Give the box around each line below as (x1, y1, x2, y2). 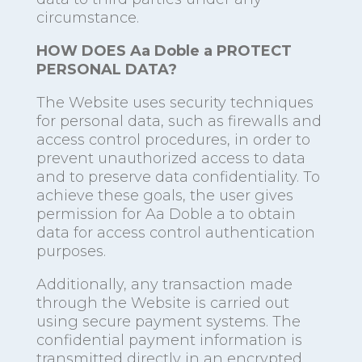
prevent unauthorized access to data (36, 149, 305, 168)
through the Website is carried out (36, 294, 289, 313)
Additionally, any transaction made (36, 276, 293, 294)
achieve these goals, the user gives (36, 187, 293, 205)
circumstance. (36, 9, 139, 27)
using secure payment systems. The (36, 313, 301, 331)
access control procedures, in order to (36, 131, 310, 149)
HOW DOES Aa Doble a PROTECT (36, 42, 292, 61)
